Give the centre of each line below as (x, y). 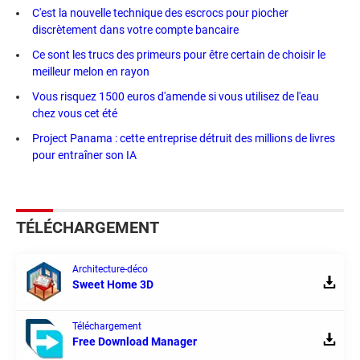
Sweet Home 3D (113, 284)
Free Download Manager (135, 342)
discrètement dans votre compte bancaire (135, 30)
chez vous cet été (75, 113)
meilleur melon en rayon (91, 72)
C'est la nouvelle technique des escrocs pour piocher (160, 13)
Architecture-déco (110, 269)
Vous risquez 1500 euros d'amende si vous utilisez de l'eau (176, 96)
